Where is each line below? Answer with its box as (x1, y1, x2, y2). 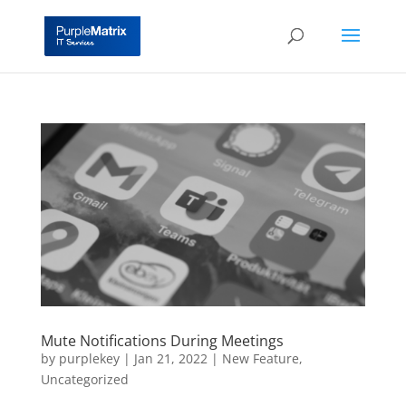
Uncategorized (40, 370, 129, 388)
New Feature (221, 349, 299, 367)
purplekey (58, 349, 120, 367)
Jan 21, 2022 (133, 349, 208, 367)
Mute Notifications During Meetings (40, 330, 284, 351)
